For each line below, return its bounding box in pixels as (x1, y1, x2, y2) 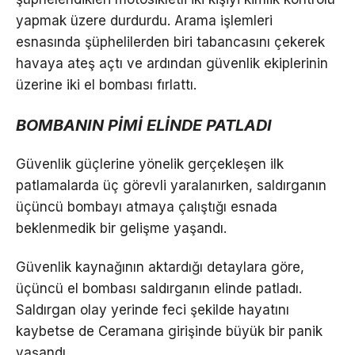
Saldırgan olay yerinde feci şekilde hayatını (16, 301, 289, 318)
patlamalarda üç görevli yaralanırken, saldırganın (16, 177, 326, 193)
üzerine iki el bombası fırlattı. (16, 76, 197, 93)
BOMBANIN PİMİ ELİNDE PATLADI (16, 116, 272, 135)
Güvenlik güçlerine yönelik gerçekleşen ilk (16, 155, 284, 172)
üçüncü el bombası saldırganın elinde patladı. (16, 280, 302, 296)
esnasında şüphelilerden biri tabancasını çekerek (16, 33, 325, 50)
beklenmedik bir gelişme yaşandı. (16, 219, 227, 236)
